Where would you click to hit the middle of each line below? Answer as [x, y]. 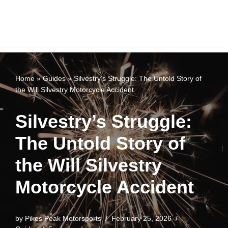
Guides [54, 78]
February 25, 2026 [141, 219]
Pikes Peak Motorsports [63, 219]
